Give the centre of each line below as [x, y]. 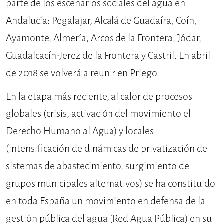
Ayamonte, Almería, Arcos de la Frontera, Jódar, [104, 38]
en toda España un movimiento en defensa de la [106, 201]
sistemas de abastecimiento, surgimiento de [98, 166]
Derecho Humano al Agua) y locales [80, 131]
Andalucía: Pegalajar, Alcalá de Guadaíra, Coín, [101, 21]
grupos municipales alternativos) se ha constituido [111, 184]
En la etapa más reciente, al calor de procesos [99, 97]
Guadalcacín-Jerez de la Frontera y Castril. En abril [108, 56]
